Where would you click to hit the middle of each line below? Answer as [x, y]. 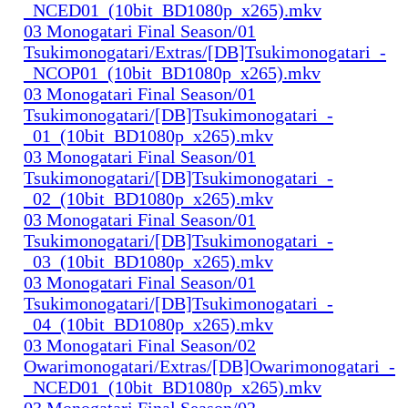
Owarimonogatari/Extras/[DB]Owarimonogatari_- [209, 366]
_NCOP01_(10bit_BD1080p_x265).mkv [172, 72]
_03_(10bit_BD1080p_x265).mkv [148, 261]
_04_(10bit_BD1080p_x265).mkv [148, 324]
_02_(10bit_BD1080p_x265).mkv [148, 198]
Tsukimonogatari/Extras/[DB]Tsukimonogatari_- [205, 51]
